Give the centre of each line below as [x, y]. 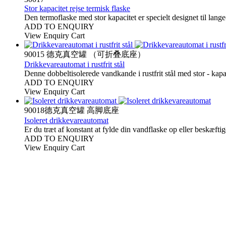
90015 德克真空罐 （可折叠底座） [85, 54]
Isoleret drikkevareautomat [66, 120]
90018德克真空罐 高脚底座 [72, 110]
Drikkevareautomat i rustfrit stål [74, 64]
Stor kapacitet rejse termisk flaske [77, 8]
